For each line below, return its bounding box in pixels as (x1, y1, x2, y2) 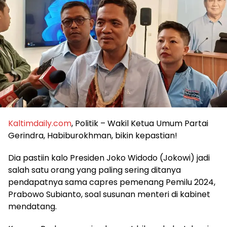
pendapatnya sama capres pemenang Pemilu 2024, (8, 176, 215, 188)
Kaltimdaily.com (8, 117, 71, 129)
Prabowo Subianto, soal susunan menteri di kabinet (8, 188, 210, 200)
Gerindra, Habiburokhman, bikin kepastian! (8, 129, 177, 141)
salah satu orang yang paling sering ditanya (8, 164, 181, 176)
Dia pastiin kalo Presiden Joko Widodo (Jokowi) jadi (8, 152, 210, 164)
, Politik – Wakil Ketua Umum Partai (71, 117, 208, 129)
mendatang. (8, 200, 57, 212)
